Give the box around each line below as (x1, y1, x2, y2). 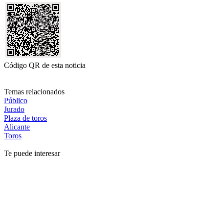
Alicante (4, 123, 30, 131)
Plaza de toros (4, 114, 47, 123)
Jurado (4, 105, 24, 114)
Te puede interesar (4, 149, 60, 158)
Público (4, 96, 27, 105)
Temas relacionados (4, 88, 65, 96)
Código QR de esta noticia (4, 61, 86, 70)
